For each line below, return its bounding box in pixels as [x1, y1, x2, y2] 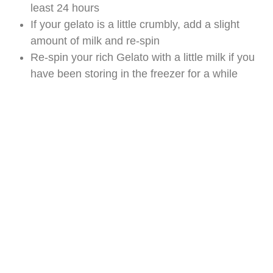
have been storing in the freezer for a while [30, 67, 238, 80]
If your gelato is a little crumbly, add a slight [30, 18, 239, 30]
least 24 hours [30, 1, 99, 14]
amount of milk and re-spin [30, 34, 160, 47]
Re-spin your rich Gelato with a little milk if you [30, 51, 255, 63]
